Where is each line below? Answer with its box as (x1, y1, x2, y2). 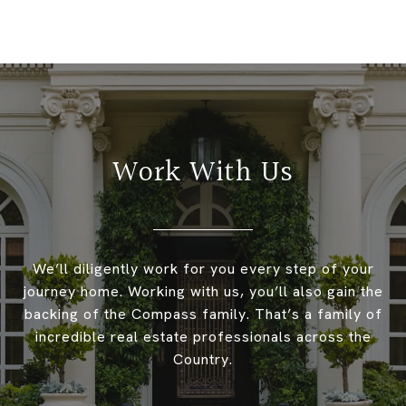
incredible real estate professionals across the (34, 327, 372, 347)
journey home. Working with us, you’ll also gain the (23, 282, 383, 302)
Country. (173, 350, 233, 370)
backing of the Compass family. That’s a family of (24, 304, 382, 324)
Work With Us (112, 150, 294, 198)
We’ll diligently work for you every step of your (32, 259, 374, 279)
